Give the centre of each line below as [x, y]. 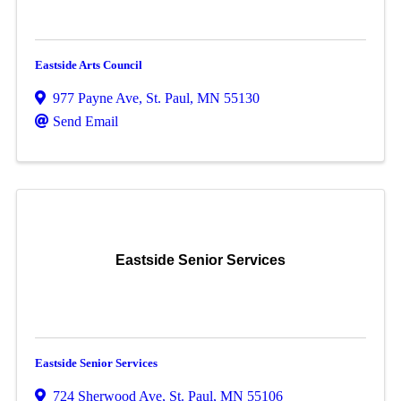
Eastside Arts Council [88, 65]
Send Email [85, 121]
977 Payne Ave [95, 98]
